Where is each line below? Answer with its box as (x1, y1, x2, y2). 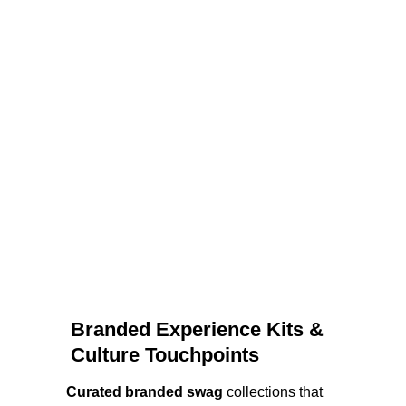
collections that (223, 384, 327, 400)
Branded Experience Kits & (71, 318, 330, 341)
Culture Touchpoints (71, 343, 260, 366)
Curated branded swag (66, 384, 224, 400)
